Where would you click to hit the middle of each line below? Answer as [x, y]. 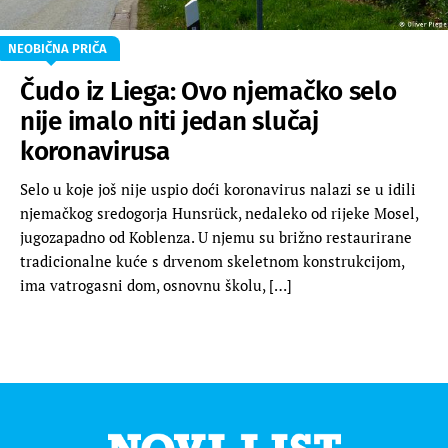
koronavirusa [95, 151]
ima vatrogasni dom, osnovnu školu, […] [156, 284]
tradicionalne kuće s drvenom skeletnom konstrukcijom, [212, 260]
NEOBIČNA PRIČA [57, 48]
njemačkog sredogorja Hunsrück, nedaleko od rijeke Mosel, [219, 212]
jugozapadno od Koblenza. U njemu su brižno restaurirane [216, 236]
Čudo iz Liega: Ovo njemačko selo [208, 91]
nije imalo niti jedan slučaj [169, 121]
